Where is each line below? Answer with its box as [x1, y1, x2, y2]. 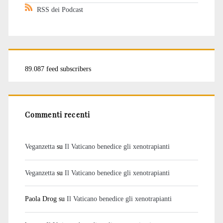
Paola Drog [24, 195, 57, 203]
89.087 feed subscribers [24, 64, 91, 73]
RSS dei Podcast [36, 5, 83, 13]
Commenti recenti [24, 109, 91, 119]
